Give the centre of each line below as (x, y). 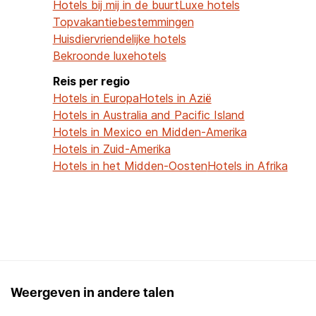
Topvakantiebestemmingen (123, 22)
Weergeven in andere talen (92, 292)
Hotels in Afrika (247, 165)
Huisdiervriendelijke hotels (119, 38)
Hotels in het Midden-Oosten (130, 165)
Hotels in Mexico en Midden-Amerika (150, 132)
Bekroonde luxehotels (109, 55)
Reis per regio (91, 81)
